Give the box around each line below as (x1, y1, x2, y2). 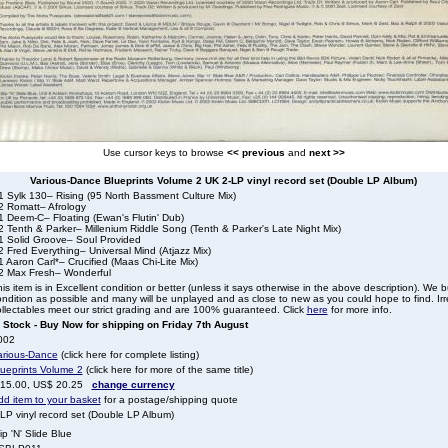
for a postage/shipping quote (100, 394, 238, 405)
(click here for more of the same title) (82, 364, 253, 375)
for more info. (327, 304, 392, 315)
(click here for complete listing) (57, 349, 199, 360)
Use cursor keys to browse (103, 147, 227, 158)
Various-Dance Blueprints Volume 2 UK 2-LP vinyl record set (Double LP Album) (29, 175, 417, 186)
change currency (91, 379, 175, 390)
